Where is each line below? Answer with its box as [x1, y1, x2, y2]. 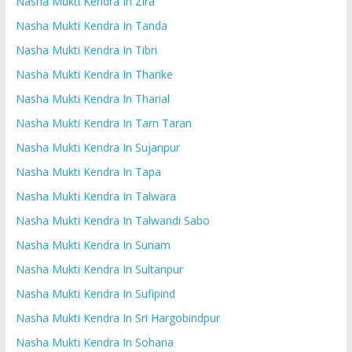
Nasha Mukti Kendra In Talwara [15, 188, 176, 203]
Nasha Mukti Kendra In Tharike [15, 66, 173, 82]
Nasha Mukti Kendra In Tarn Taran [15, 115, 192, 130]
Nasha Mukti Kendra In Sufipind [15, 285, 175, 301]
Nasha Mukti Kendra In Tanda [15, 17, 167, 33]
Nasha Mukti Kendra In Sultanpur [15, 261, 183, 277]
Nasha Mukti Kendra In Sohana [15, 334, 174, 350]
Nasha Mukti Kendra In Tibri [15, 42, 157, 57]
